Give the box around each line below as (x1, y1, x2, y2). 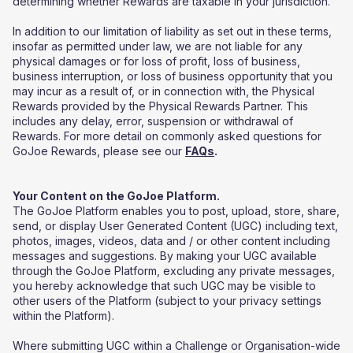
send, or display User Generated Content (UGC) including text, (13, 219, 338, 232)
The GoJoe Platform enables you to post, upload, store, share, (13, 204, 340, 217)
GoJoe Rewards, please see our (13, 144, 185, 158)
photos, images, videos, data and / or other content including (13, 234, 330, 247)
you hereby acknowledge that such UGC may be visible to (13, 279, 316, 292)
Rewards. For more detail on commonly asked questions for (13, 129, 321, 143)
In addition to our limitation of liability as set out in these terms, (13, 24, 332, 38)
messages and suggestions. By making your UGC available (13, 249, 317, 262)
